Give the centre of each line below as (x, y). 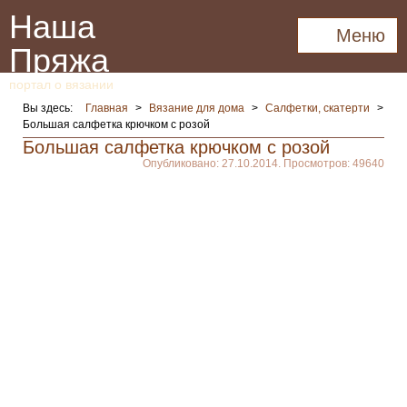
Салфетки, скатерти (318, 108)
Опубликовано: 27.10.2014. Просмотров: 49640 (263, 164)
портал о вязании (61, 84)
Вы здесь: (52, 108)
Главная (107, 108)
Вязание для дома (197, 108)
